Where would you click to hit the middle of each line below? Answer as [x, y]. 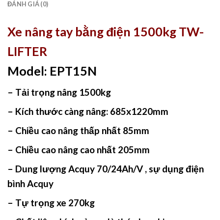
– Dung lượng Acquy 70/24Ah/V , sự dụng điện [106, 169]
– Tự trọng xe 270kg [51, 203]
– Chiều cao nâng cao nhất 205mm [79, 150]
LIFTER [27, 51]
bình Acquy [30, 184]
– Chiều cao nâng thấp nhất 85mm [78, 131]
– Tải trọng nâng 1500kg [59, 92]
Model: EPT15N [52, 71]
